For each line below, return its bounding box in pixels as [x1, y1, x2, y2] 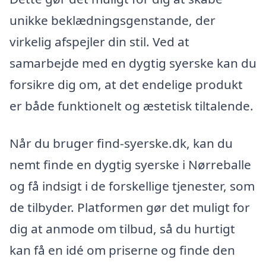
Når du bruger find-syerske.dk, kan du [9, 135, 233, 152]
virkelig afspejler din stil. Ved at [9, 33, 189, 50]
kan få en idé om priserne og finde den [9, 242, 235, 259]
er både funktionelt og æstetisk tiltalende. [9, 97, 254, 114]
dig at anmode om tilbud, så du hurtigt [9, 220, 235, 237]
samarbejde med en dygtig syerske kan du [9, 54, 256, 71]
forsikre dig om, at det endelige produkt [9, 75, 243, 93]
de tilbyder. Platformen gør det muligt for [9, 199, 250, 216]
